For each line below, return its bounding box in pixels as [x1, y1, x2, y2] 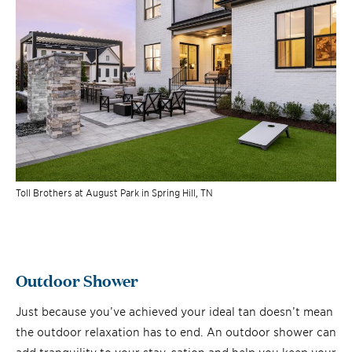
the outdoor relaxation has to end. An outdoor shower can [16, 324, 336, 339]
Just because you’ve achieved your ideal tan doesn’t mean [16, 303, 333, 319]
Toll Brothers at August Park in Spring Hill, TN [16, 186, 213, 199]
